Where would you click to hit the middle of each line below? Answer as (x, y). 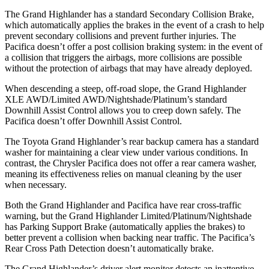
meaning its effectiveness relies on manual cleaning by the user (123, 174)
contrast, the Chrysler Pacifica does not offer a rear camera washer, (131, 163)
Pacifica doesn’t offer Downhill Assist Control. (93, 121)
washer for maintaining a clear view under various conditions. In (126, 152)
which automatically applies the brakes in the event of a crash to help (134, 25)
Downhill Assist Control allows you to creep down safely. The (123, 110)
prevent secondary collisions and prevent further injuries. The (120, 35)
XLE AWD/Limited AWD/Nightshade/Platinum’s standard (116, 99)
